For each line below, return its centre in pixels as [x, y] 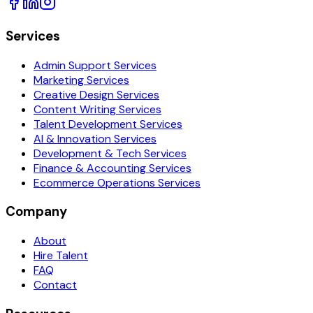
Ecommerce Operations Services [117, 182]
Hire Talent [61, 256]
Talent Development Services [108, 124]
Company [36, 212]
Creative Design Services [96, 94]
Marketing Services [81, 80]
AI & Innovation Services [95, 138]
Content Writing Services [97, 109]
